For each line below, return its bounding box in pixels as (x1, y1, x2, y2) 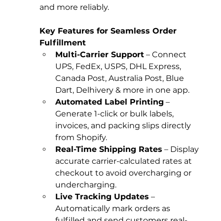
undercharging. (55, 180, 117, 190)
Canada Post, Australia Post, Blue (55, 74, 186, 83)
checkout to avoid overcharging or (55, 168, 194, 178)
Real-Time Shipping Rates (55, 145, 163, 154)
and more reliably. (39, 2, 110, 12)
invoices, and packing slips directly (55, 121, 193, 131)
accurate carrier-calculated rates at (55, 156, 194, 166)
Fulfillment (39, 38, 86, 48)
